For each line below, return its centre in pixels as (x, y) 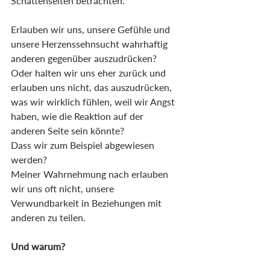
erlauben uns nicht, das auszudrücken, (93, 87)
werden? (29, 160)
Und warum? (38, 246)
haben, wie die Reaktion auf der (78, 116)
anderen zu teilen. (48, 218)
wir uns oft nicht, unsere (64, 189)
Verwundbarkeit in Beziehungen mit (87, 203)
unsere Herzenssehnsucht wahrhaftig (90, 44)
